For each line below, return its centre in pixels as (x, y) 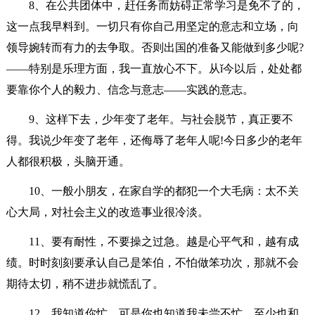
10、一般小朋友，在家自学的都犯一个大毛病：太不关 (163, 191)
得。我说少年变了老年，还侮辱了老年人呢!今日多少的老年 (154, 140)
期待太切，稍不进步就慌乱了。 (85, 283)
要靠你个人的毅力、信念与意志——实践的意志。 (130, 89)
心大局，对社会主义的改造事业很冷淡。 (107, 212)
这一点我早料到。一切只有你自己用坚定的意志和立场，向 (152, 26)
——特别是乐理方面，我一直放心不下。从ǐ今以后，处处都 (154, 68)
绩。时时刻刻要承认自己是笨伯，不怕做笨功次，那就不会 (152, 262)
